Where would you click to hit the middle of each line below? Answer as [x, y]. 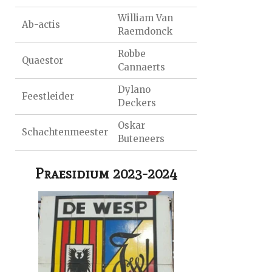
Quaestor [43, 60]
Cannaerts [141, 67]
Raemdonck [145, 31]
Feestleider [48, 96]
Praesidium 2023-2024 [106, 173]
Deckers [137, 103]
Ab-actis [41, 25]
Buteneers [141, 139]
